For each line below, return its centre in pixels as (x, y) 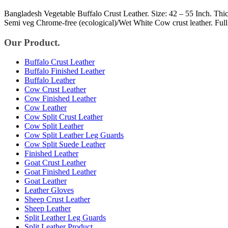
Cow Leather (46, 108)
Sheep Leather (48, 209)
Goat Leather (46, 181)
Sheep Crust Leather (57, 199)
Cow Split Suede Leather (65, 145)
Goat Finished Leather (60, 172)
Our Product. (32, 42)
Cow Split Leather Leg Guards (74, 135)
